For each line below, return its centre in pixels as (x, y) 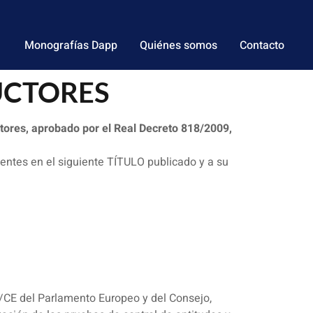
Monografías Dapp (71, 45)
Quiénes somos (179, 45)
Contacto (262, 45)
